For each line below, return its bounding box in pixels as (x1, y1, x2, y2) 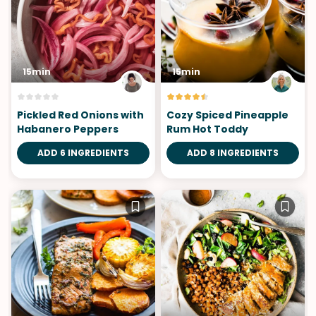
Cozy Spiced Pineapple (166, 107, 288, 122)
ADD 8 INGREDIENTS (187, 146, 279, 159)
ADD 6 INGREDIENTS (37, 146, 129, 159)
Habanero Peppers (17, 121, 119, 136)
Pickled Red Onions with (17, 107, 144, 122)
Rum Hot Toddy (166, 121, 248, 136)
